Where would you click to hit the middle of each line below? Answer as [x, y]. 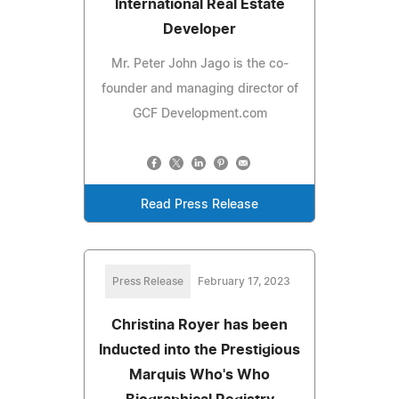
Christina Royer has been [199, 325]
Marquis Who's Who [199, 375]
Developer [199, 29]
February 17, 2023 [244, 281]
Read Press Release [199, 204]
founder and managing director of [199, 89]
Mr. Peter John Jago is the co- [199, 64]
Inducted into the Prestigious [199, 350]
